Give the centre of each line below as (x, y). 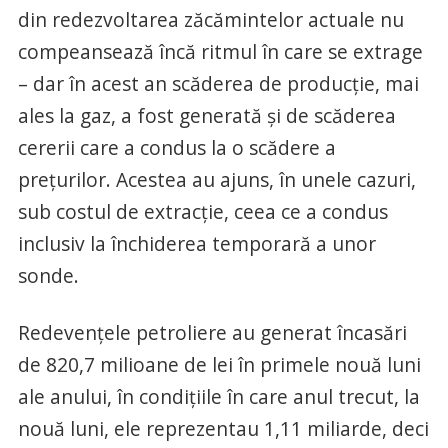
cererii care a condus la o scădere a (176, 148)
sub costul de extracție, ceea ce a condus (202, 212)
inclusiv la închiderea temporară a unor (196, 244)
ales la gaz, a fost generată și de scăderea (206, 116)
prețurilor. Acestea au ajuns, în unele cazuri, (216, 180)
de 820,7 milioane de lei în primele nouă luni (219, 365)
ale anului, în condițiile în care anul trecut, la (218, 397)
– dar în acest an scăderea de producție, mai (218, 84)
